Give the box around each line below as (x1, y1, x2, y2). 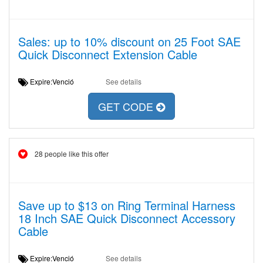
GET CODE (98, 99, 156, 114)
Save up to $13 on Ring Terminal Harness (18, 197, 235, 214)
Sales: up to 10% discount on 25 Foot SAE (18, 33, 241, 50)
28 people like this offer (35, 149, 109, 159)
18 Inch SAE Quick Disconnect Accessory (18, 210, 235, 227)
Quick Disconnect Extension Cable (18, 46, 197, 63)
